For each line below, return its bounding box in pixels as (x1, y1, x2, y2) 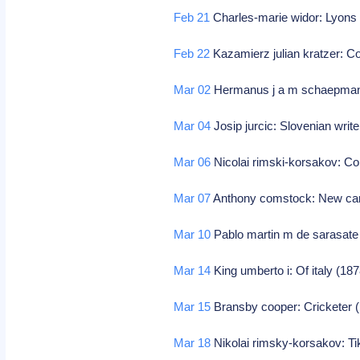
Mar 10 (174, 227, 211, 241)
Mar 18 (174, 336, 211, 350)
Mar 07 (174, 191, 211, 205)
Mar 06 (174, 155, 211, 169)
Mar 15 (174, 300, 211, 313)
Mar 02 (174, 83, 211, 96)
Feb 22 (174, 47, 211, 60)
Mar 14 (174, 264, 211, 277)
